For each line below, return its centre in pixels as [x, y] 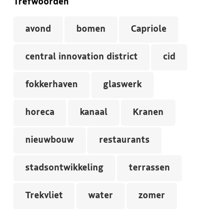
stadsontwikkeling [64, 168]
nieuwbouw [50, 141]
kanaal [94, 113]
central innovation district [82, 57]
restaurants [124, 141]
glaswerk [122, 85]
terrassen [149, 168]
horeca [40, 113]
